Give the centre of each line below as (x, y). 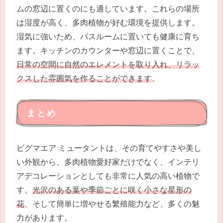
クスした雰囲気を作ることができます (84, 78)
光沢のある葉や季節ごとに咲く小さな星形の (112, 190)
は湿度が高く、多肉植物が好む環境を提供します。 (108, 22)
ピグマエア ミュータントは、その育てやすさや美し (109, 148)
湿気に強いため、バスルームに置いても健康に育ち (108, 36)
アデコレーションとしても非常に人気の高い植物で (108, 176)
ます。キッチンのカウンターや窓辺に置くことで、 (108, 50)
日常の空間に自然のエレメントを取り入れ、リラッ (108, 64)
